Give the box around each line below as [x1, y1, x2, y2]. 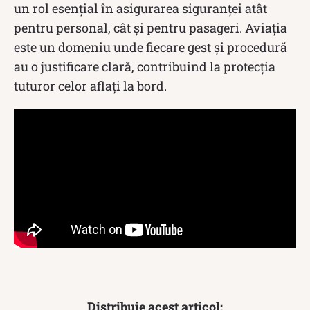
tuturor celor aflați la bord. [14, 77, 167, 94]
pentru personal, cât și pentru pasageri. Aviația [14, 19, 287, 36]
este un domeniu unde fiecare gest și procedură [14, 38, 287, 55]
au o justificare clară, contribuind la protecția [14, 57, 275, 75]
